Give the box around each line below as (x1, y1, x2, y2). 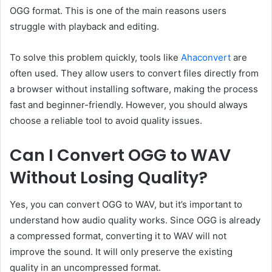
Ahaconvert (181, 51, 231, 63)
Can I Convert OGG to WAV (10, 143, 231, 166)
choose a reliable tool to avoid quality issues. (10, 114, 202, 126)
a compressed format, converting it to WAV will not (10, 230, 226, 242)
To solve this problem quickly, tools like (10, 51, 181, 63)
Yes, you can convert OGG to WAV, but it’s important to (10, 199, 242, 211)
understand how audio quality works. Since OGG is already (10, 214, 260, 226)
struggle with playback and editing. (10, 20, 159, 32)
